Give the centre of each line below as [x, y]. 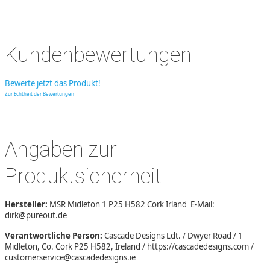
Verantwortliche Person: [55, 236]
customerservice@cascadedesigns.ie [70, 258]
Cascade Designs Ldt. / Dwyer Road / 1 [174, 236]
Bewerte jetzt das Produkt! [53, 83]
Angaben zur [61, 150]
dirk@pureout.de [37, 215]
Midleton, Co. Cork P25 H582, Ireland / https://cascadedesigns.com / [129, 247]
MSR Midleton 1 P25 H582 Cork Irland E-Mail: [132, 205]
